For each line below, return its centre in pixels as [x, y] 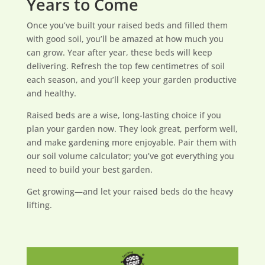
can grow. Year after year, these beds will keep [119, 52]
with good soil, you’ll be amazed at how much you [125, 39]
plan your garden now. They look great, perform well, [132, 129]
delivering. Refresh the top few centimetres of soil [125, 66]
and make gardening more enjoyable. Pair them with [131, 142]
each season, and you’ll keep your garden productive [131, 80]
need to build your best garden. [89, 169]
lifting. [39, 205]
